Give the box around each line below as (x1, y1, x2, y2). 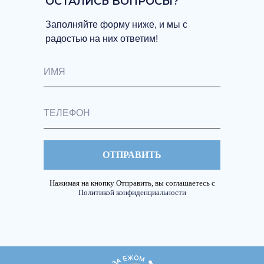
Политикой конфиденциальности (78, 187, 186, 197)
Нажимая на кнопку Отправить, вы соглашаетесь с (49, 178, 215, 187)
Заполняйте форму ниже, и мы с (45, 19, 187, 29)
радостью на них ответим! (45, 33, 158, 44)
